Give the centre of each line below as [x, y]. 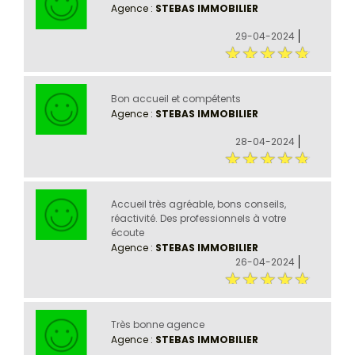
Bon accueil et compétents [176, 98]
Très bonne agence [157, 324]
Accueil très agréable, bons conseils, [198, 204]
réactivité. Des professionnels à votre [198, 218]
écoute [127, 232]
